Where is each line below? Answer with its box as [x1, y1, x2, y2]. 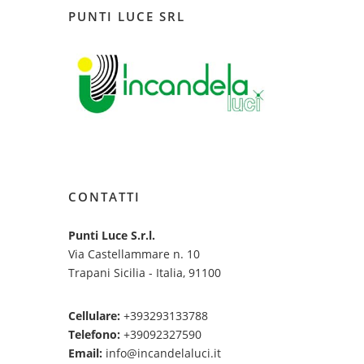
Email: [68, 344, 102, 361]
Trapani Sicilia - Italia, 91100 [68, 264, 221, 280]
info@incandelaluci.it [102, 344, 221, 361]
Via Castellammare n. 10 [68, 245, 200, 262]
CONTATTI [68, 188, 141, 205]
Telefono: [68, 326, 120, 342]
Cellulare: [68, 307, 120, 323]
